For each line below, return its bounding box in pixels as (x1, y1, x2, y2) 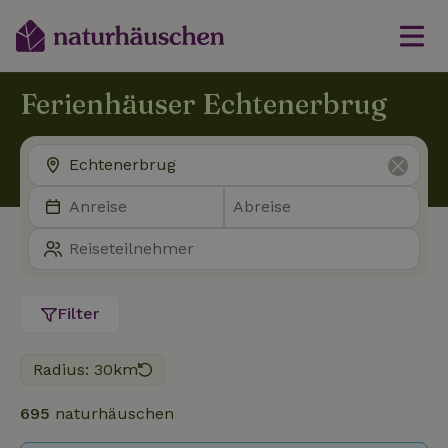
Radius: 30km (33, 360, 138, 379)
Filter (57, 304, 99, 323)
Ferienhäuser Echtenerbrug (20, 87, 387, 121)
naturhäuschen (50, 404, 174, 423)
